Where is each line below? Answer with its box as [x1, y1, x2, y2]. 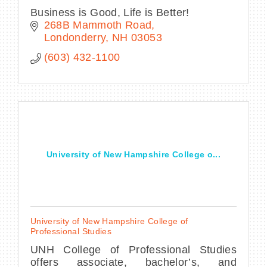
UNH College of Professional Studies [30, 243, 237, 256]
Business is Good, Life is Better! [30, 6, 190, 18]
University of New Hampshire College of [30, 216, 188, 226]
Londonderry [44, 31, 106, 44]
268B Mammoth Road [44, 18, 152, 31]
